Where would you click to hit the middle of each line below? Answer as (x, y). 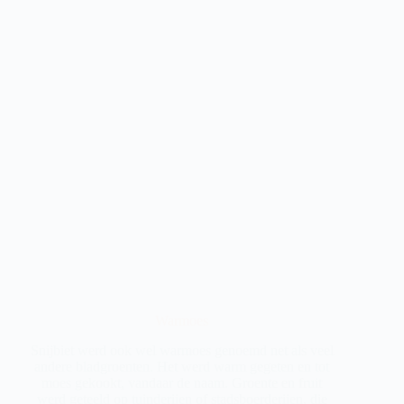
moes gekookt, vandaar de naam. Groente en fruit (182, 382)
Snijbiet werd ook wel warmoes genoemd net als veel (182, 350)
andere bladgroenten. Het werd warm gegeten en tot (182, 366)
